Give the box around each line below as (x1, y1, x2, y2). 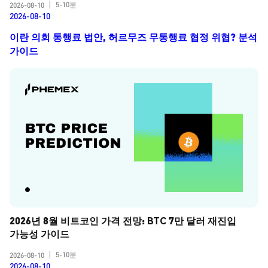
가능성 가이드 (10, 227, 69, 240)
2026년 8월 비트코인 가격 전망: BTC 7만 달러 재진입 (10, 214, 236, 227)
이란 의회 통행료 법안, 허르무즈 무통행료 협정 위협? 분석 (10, 31, 257, 44)
